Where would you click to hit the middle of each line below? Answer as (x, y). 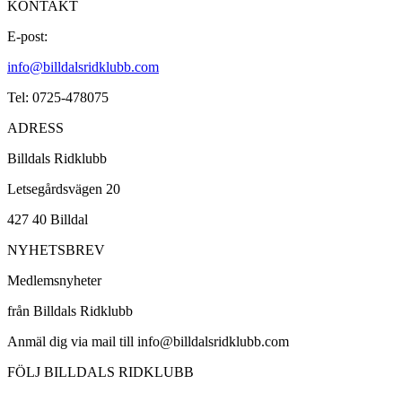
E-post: (27, 36)
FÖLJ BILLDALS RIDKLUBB (100, 371)
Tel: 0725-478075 (58, 97)
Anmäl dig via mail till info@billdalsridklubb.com (148, 341)
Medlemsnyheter (54, 280)
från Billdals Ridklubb (70, 310)
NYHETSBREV (56, 249)
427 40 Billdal (48, 219)
